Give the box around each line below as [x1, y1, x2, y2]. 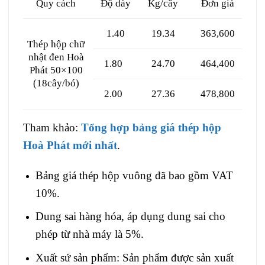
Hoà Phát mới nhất [23, 138, 117, 151]
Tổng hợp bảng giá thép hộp [81, 121, 221, 134]
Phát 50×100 [29, 64, 83, 76]
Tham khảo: [23, 121, 81, 134]
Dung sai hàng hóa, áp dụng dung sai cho [35, 210, 225, 223]
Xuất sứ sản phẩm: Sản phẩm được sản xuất [35, 251, 234, 264]
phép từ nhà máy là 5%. [35, 228, 144, 241]
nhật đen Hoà [28, 51, 84, 63]
